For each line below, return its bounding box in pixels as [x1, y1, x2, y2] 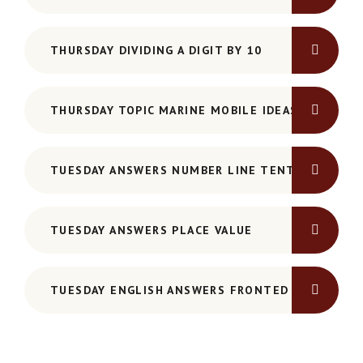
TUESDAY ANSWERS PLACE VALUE [50, 223, 253, 238]
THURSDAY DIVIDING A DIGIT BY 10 [50, 43, 263, 58]
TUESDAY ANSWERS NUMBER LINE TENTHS [50, 163, 312, 178]
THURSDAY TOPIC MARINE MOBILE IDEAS [50, 103, 298, 118]
